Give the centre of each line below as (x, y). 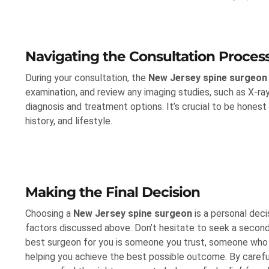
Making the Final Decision (113, 192)
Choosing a (49, 214)
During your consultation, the (87, 78)
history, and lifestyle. (69, 121)
